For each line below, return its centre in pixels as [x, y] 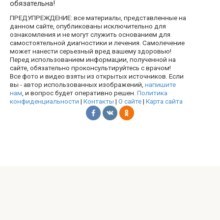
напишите [160, 85]
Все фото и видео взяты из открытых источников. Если [97, 76]
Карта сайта [164, 101]
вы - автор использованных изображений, [77, 85]
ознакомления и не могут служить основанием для [90, 35]
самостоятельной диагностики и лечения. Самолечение [97, 43]
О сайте [130, 101]
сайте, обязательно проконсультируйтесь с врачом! [90, 68]
